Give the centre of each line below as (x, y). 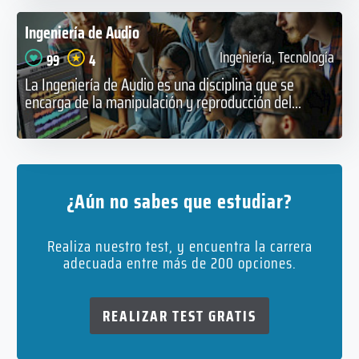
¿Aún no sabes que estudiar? (179, 201)
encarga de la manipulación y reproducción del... (163, 102)
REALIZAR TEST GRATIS (179, 315)
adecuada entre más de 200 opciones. (179, 262)
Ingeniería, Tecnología (277, 57)
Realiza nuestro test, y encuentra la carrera (179, 246)
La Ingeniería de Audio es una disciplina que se (159, 84)
